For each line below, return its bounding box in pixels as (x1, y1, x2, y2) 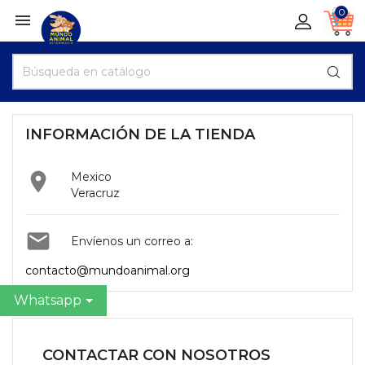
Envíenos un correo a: (71, 234, 193, 248)
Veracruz (71, 186, 120, 200)
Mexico (71, 169, 112, 184)
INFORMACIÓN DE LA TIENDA (25, 125, 255, 143)
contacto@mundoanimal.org (25, 263, 190, 278)
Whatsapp (14, 292, 81, 308)
